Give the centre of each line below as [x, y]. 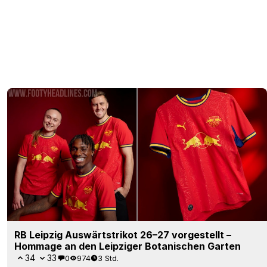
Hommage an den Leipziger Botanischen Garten [128, 246]
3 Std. [108, 258]
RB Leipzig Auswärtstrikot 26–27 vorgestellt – [123, 235]
